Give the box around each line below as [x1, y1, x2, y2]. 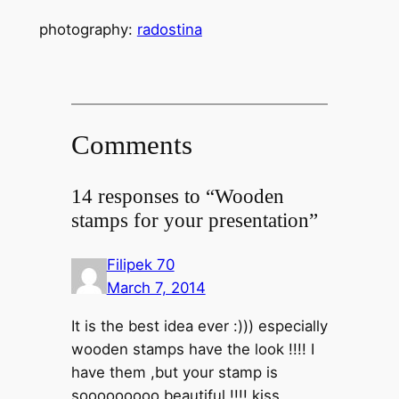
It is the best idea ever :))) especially [70, 316, 328, 335]
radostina [136, 20, 202, 39]
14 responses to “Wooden [70, 183, 284, 208]
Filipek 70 [106, 255, 175, 273]
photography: [38, 20, 137, 39]
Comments [70, 128, 192, 160]
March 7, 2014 [106, 278, 206, 297]
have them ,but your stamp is [70, 362, 278, 381]
